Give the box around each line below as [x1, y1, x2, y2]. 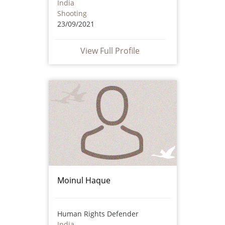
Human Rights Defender [57, 208, 139, 218]
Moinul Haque [57, 174, 110, 186]
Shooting [57, 8, 87, 18]
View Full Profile [80, 45, 140, 56]
